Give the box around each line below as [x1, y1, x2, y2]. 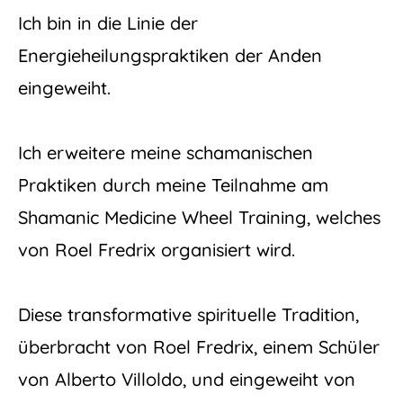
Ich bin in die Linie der [18, 12, 198, 35]
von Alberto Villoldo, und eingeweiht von [18, 368, 355, 391]
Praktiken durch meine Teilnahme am [18, 174, 328, 197]
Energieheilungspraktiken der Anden [18, 44, 322, 67]
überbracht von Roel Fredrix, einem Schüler [18, 336, 380, 359]
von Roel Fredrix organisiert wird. [18, 238, 295, 262]
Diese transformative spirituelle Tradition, [18, 303, 359, 327]
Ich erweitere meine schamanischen [18, 141, 313, 165]
